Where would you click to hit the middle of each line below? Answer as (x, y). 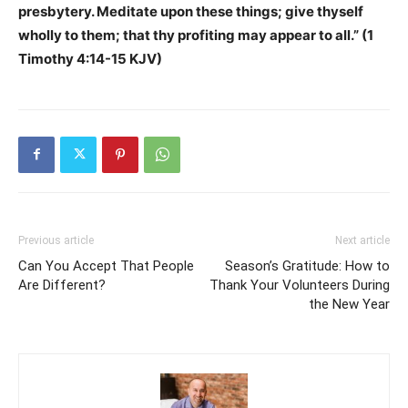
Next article (362, 240)
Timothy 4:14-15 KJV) (90, 58)
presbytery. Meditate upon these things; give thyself (191, 11)
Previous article (56, 240)
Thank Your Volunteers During (300, 285)
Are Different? (62, 285)
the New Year (349, 304)
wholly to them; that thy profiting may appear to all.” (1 (196, 35)
